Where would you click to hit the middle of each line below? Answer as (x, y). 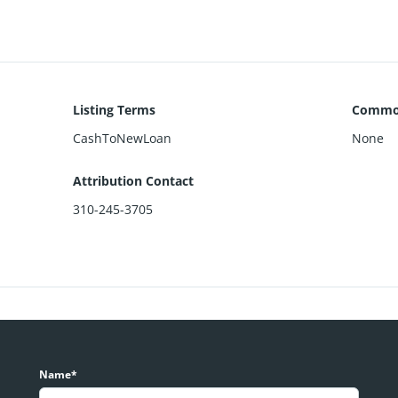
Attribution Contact (134, 180)
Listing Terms (115, 109)
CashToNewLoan (123, 138)
